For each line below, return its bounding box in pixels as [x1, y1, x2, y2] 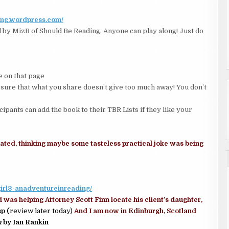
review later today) [10, 207, 74, 215]
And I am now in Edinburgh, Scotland [74, 207, 196, 215]
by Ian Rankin [2, 218, 49, 226]
